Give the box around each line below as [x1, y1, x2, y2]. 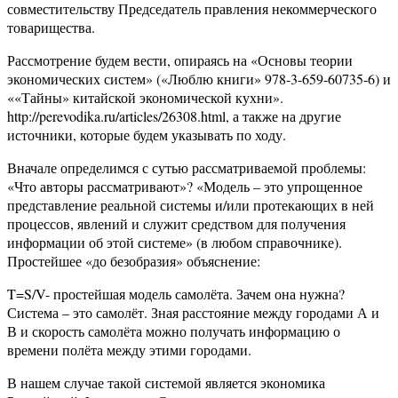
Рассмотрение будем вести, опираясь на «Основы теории [7, 51, 353, 70]
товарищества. [7, 18, 95, 37]
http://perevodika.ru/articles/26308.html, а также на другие [7, 107, 341, 126]
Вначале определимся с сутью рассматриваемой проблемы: [7, 158, 366, 178]
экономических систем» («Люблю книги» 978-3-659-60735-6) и [7, 69, 391, 89]
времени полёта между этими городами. [7, 340, 251, 360]
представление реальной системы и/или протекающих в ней [7, 195, 374, 215]
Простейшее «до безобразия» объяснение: [7, 251, 260, 271]
